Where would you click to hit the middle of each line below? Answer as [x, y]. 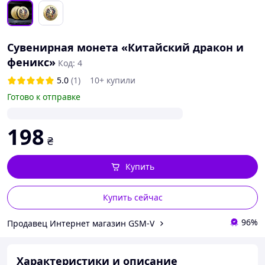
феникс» [31, 62]
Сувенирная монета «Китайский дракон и [125, 47]
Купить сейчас [132, 197]
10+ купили [113, 80]
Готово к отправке [44, 97]
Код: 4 [70, 63]
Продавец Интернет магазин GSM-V [81, 223]
